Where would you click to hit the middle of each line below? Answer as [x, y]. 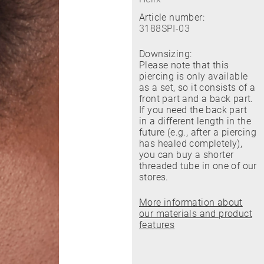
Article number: [172, 17]
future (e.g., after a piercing [198, 132]
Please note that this [184, 65]
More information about [191, 202]
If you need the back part [193, 110]
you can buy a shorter [187, 155]
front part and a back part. [196, 99]
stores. [154, 177]
